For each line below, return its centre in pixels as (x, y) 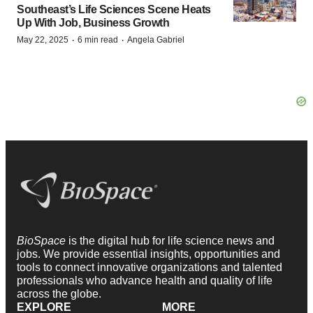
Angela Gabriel (156, 39)
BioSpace (43, 241)
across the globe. (59, 294)
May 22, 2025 (43, 39)
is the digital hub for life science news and (172, 241)
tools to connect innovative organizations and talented (150, 268)
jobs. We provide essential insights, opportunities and (148, 254)
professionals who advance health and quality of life (145, 281)
